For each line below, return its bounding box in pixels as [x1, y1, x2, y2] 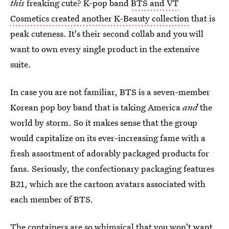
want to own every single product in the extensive [10, 43, 199, 55]
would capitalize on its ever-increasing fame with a [10, 132, 205, 144]
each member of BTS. [10, 193, 93, 205]
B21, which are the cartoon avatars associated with [10, 178, 205, 190]
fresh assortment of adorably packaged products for [10, 147, 209, 159]
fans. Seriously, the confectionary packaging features [10, 163, 214, 174]
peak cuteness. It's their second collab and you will [10, 28, 203, 39]
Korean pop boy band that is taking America [10, 101, 182, 113]
